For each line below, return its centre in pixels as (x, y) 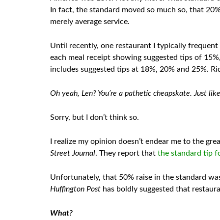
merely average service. (90, 22)
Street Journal (73, 153)
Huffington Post (75, 189)
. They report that (126, 153)
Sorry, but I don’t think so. (95, 117)
